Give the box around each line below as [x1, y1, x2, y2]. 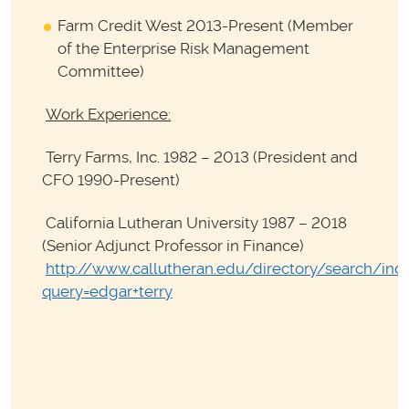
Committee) [58, 61, 144, 80]
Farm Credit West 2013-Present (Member [58, 16, 353, 35]
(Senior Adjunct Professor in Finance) [42, 236, 308, 256]
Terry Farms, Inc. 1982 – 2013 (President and [42, 148, 358, 167]
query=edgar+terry [42, 282, 173, 301]
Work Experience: [46, 105, 171, 124]
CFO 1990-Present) [42, 171, 180, 190]
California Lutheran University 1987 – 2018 [42, 214, 347, 233]
